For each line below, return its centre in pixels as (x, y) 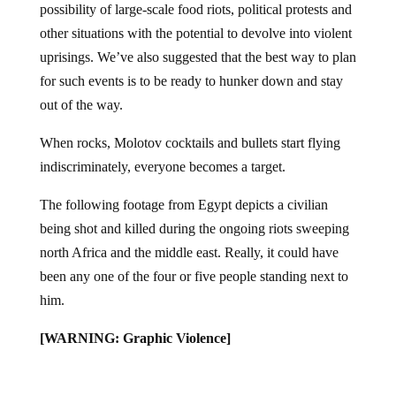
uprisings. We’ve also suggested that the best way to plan (198, 43)
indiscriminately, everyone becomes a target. (162, 152)
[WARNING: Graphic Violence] (135, 324)
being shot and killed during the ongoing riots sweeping (194, 214)
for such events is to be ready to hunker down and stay (191, 67)
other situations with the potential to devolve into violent (195, 19)
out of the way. (81, 91)
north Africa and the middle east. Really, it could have (189, 238)
